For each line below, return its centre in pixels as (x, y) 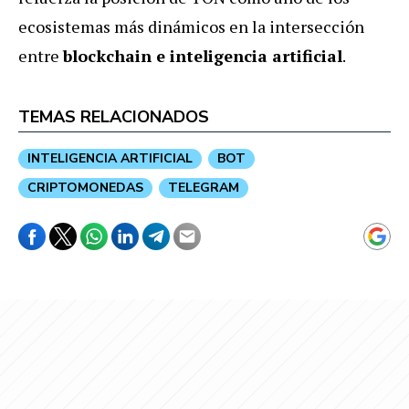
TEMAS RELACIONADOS (114, 116)
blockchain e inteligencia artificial (203, 55)
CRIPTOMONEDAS (85, 187)
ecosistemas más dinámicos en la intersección (191, 26)
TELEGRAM (204, 187)
